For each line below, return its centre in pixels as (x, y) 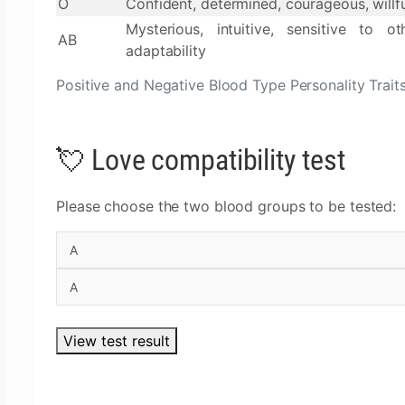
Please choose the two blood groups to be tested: (226, 206)
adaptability (166, 51)
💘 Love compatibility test (201, 160)
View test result (117, 341)
